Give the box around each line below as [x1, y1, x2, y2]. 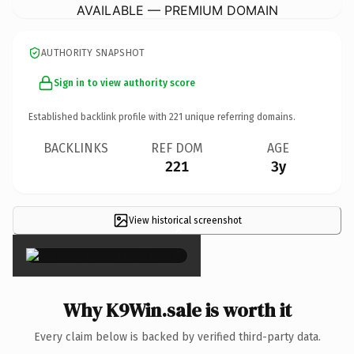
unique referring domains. [183, 111, 296, 122]
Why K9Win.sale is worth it [62, 296, 292, 323]
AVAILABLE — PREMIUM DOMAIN [76, 2, 278, 18]
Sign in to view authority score [54, 77, 195, 88]
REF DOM [151, 140, 203, 156]
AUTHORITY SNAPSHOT [41, 47, 145, 58]
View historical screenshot [128, 214, 242, 226]
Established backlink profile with [28, 111, 169, 122]
